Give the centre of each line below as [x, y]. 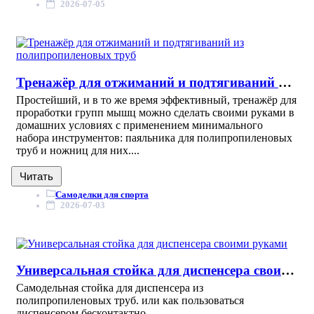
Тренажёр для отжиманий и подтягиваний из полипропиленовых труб [285, 82]
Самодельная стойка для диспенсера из [110, 288]
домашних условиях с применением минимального [139, 125]
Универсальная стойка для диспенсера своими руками [288, 271]
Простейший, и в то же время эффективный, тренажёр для [156, 100]
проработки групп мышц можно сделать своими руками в [155, 112]
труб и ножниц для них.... [78, 150]
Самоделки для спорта [102, 194]
